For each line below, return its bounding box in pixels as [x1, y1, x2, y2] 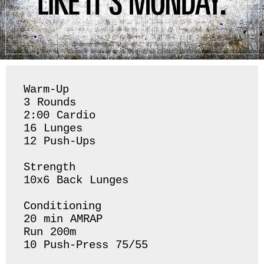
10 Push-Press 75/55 [24, 239, 148, 252]
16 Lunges [24, 122, 90, 136]
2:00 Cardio [24, 109, 96, 123]
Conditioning [24, 200, 109, 213]
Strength [24, 161, 83, 174]
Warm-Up [24, 83, 77, 97]
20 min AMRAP [24, 213, 103, 226]
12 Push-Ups [24, 135, 96, 148]
